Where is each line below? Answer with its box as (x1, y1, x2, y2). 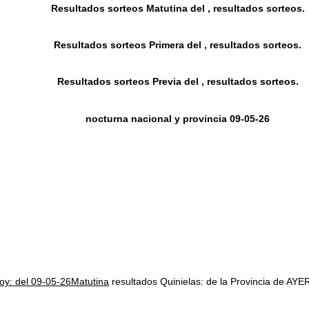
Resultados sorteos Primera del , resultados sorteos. (54, 39, 302, 51)
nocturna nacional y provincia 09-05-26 (86, 112, 270, 124)
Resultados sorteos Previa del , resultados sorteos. (57, 76, 299, 88)
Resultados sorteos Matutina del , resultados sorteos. (50, 3, 305, 14)
